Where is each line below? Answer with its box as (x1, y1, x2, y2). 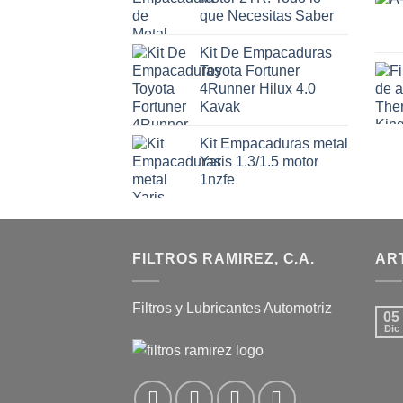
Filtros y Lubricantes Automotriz (132, 300, 332, 316)
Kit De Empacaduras (200, 45, 332, 61)
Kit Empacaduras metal (200, 136, 348, 152)
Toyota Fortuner (200, 63, 300, 79)
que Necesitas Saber (200, 8, 334, 24)
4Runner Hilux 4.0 (200, 81, 316, 97)
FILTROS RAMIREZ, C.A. (132, 251, 315, 267)
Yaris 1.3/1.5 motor (200, 154, 318, 170)
